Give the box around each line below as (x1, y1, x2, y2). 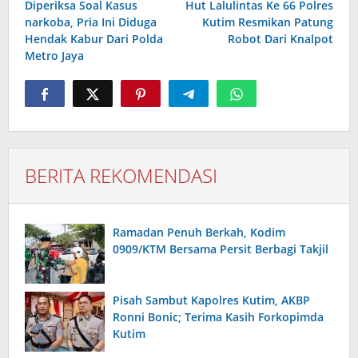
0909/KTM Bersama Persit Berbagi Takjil (113, 241, 328, 257)
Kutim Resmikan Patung (202, 14, 333, 30)
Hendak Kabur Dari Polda (25, 31, 163, 47)
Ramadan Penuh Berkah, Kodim (113, 225, 285, 241)
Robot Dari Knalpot (228, 31, 333, 47)
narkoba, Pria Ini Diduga (25, 14, 157, 30)
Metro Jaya (25, 48, 84, 64)
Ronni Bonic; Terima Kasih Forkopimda (113, 309, 324, 325)
